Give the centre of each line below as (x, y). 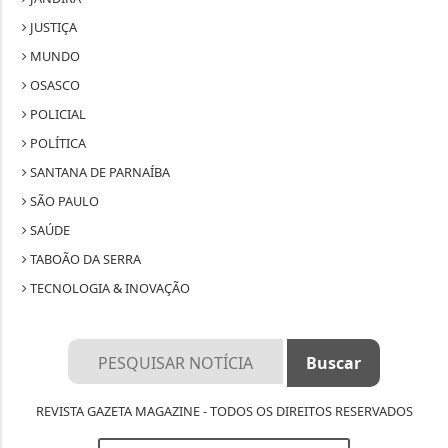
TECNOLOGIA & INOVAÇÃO (109, 287)
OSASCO (54, 84)
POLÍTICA (57, 142)
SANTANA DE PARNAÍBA (99, 171)
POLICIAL (57, 113)
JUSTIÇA (52, 26)
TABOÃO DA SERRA (84, 258)
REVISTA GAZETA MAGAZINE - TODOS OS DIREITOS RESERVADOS (224, 410)
